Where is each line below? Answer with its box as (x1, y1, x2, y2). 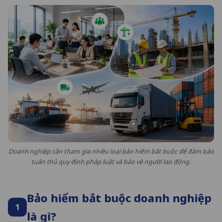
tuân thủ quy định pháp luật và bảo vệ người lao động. (31, 158, 191, 166)
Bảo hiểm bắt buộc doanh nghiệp (27, 190, 212, 206)
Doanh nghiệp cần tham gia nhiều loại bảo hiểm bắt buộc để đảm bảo (8, 147, 214, 156)
